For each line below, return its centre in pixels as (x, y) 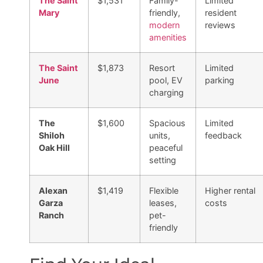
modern (164, 25)
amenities (168, 38)
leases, (163, 203)
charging (166, 93)
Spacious (167, 123)
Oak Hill (54, 148)
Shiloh (52, 136)
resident (221, 13)
